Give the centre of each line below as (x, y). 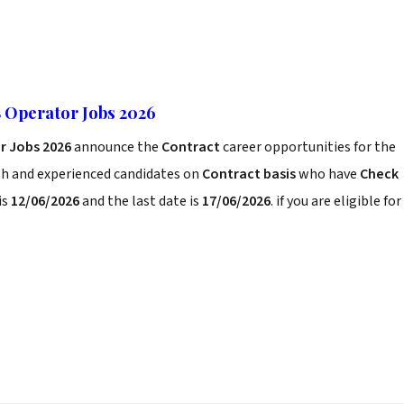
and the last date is (141, 201)
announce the (118, 147)
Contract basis (249, 174)
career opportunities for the (309, 147)
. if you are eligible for (336, 201)
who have (328, 174)
